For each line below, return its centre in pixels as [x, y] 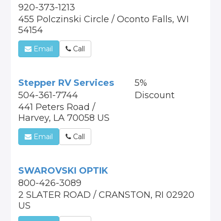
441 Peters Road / [57, 107]
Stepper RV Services [66, 83]
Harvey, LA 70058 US [64, 118]
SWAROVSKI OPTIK [63, 171]
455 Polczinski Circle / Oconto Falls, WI [104, 19]
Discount [154, 95]
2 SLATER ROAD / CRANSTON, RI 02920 [107, 195]
